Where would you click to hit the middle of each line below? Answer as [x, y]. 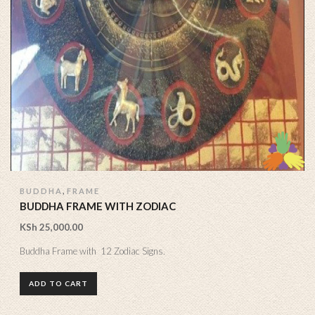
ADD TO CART [58, 284]
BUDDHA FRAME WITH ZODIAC [98, 206]
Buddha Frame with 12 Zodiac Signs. [92, 251]
